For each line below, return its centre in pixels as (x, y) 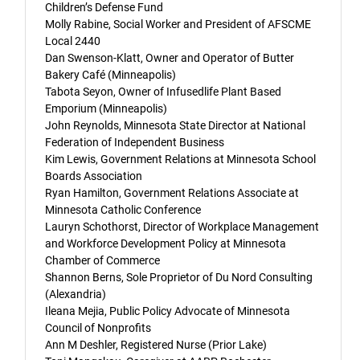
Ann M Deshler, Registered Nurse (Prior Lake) (156, 345)
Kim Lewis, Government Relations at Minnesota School (180, 159)
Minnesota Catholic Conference (123, 210)
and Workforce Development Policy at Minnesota (166, 243)
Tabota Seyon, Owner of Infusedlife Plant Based (163, 92)
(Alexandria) (76, 294)
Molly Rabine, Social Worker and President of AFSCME (178, 24)
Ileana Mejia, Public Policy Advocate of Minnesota (168, 311)
